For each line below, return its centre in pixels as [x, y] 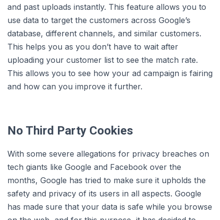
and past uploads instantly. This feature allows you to [107, 7]
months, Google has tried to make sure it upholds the [107, 180]
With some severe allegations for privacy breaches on [108, 154]
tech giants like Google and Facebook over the [94, 167]
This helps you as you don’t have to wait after [93, 47]
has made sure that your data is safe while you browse [110, 207]
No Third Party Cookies [70, 131]
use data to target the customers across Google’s [99, 20]
